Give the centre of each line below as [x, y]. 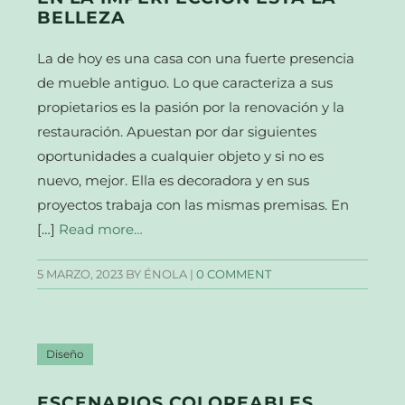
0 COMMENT [234, 275]
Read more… [101, 230]
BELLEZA [82, 18]
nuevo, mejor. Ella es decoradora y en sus [174, 181]
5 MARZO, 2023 [80, 275]
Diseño [66, 355]
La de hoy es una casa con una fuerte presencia [196, 59]
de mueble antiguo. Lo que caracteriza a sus [185, 83]
